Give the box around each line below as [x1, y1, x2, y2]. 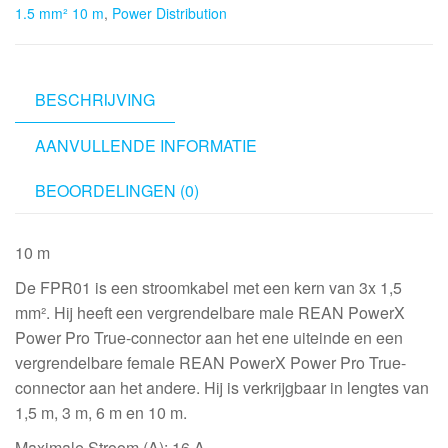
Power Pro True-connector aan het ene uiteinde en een [15, 325, 403, 349]
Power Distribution [112, 3, 227, 23]
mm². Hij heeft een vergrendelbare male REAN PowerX [15, 300, 405, 324]
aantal [14, 160, 60, 183]
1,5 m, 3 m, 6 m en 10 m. [15, 400, 187, 424]
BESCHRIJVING [35, 88, 155, 111]
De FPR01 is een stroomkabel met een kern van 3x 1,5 [15, 275, 402, 299]
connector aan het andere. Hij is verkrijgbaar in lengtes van [15, 375, 429, 399]
